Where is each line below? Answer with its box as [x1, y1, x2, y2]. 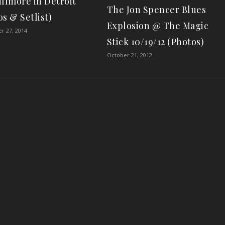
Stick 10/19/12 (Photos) [106, 35, 204, 48]
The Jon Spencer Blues [106, 3, 206, 16]
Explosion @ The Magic [106, 19, 209, 32]
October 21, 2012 [106, 51, 152, 59]
